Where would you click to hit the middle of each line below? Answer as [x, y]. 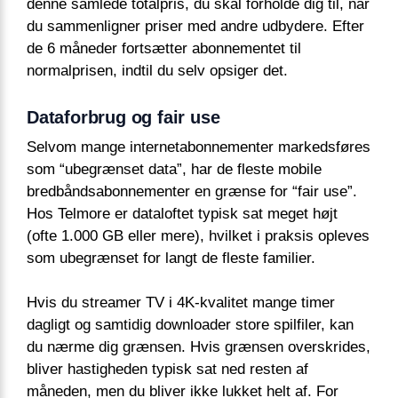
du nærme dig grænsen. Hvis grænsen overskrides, [199, 347]
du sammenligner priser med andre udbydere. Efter [195, 26]
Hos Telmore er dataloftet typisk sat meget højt [182, 213]
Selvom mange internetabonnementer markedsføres [199, 147]
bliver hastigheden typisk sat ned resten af [167, 370]
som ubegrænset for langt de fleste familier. [171, 258]
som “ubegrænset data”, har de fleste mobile [174, 169]
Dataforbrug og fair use [123, 117]
